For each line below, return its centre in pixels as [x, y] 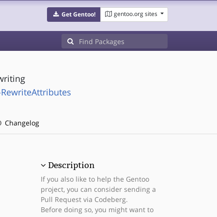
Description [71, 165]
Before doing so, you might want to [97, 209]
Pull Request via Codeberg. [84, 199]
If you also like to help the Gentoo [95, 179]
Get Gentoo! [78, 14]
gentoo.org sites [135, 14]
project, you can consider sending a [98, 189]
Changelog [21, 123]
